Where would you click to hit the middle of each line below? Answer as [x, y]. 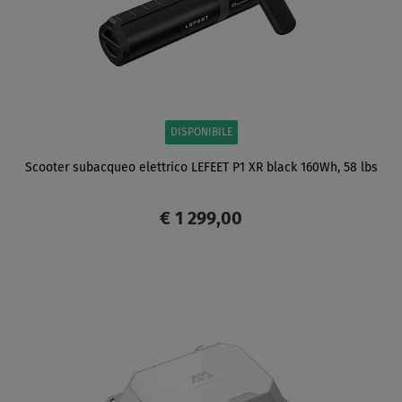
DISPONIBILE [201, 132]
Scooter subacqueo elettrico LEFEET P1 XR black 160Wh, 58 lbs [201, 167]
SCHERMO [119, 292]
